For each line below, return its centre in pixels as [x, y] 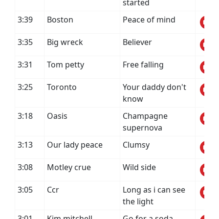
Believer [137, 42]
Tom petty [66, 65]
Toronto [62, 87]
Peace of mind [149, 20]
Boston [60, 20]
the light [138, 201]
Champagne [145, 116]
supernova [142, 128]
